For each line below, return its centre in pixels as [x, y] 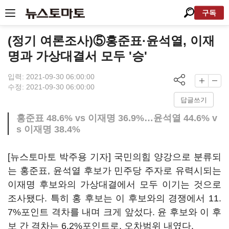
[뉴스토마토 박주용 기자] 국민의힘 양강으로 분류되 [114, 157]
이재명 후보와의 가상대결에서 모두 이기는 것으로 [114, 185]
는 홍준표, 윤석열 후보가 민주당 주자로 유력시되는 [114, 171]
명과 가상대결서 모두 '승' [77, 56]
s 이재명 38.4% [48, 129]
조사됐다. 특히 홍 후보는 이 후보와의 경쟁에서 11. [114, 198]
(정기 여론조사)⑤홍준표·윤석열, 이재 [111, 41]
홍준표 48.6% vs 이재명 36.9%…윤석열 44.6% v [117, 118]
